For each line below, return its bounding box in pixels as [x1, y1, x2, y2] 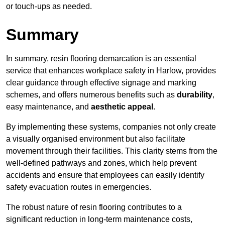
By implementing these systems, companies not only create [6, 123, 216, 132]
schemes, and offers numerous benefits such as [6, 90, 177, 99]
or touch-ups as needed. [6, 2, 92, 11]
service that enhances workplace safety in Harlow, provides [6, 66, 216, 75]
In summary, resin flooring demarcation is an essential [6, 54, 196, 63]
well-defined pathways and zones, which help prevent [6, 159, 196, 168]
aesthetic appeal [91, 102, 153, 111]
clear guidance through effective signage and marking [6, 78, 196, 87]
